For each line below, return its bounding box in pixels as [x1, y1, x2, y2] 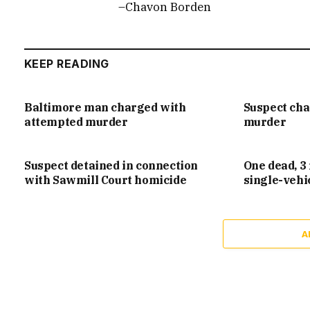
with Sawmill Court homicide [24, 173, 187, 188]
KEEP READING [24, 57, 109, 71]
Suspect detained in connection [24, 158, 199, 173]
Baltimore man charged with [24, 100, 186, 115]
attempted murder [24, 115, 128, 129]
